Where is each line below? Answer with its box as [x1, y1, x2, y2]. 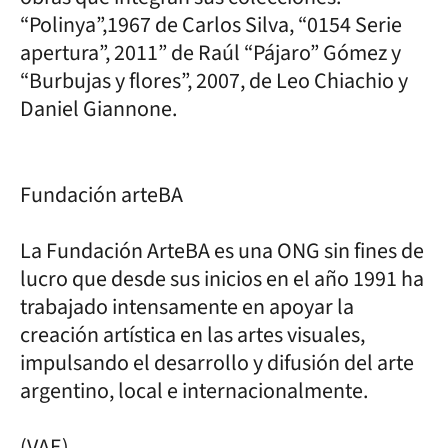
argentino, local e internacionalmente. [20, 374, 372, 407]
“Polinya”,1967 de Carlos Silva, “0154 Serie [20, 8, 402, 41]
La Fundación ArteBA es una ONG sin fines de [20, 234, 424, 267]
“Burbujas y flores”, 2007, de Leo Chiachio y [20, 64, 408, 97]
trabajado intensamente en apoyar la [20, 290, 354, 323]
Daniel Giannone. [20, 92, 181, 125]
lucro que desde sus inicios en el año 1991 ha [20, 262, 424, 295]
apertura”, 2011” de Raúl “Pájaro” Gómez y [20, 36, 401, 69]
